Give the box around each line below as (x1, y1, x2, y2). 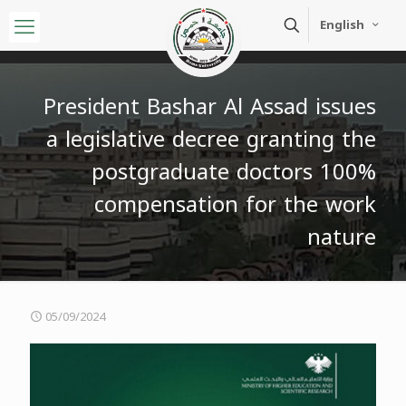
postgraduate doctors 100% (92, 151, 376, 193)
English (320, 14, 364, 36)
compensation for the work (94, 184, 376, 226)
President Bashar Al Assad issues (43, 86, 376, 128)
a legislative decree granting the (46, 119, 376, 160)
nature (307, 217, 376, 258)
